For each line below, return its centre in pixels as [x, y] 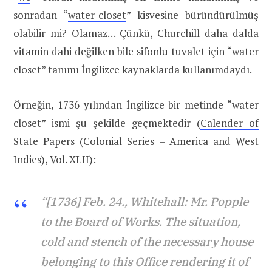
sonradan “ [41, 15]
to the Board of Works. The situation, [141, 222]
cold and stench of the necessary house [147, 242]
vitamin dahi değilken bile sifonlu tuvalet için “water [136, 52]
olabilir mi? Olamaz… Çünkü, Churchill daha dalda [136, 33]
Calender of [229, 123]
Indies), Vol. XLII [51, 160]
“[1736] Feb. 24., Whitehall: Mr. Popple [144, 202]
